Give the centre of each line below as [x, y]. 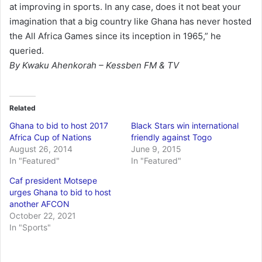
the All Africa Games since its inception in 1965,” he [115, 36]
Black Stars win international [185, 125]
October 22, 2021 [43, 215]
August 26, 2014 [41, 149]
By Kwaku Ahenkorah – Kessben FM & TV [94, 65]
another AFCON [39, 204]
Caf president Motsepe [53, 180]
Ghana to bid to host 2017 [59, 125]
